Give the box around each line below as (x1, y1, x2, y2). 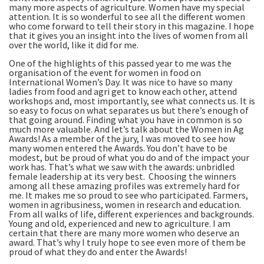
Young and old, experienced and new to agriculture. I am (9, 217, 230, 229)
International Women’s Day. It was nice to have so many (9, 75, 232, 88)
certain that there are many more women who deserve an (9, 226, 239, 239)
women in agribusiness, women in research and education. (9, 198, 241, 210)
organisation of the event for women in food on (9, 66, 201, 78)
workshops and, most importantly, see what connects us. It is (9, 94, 255, 107)
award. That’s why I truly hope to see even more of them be (9, 236, 246, 248)
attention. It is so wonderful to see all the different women (9, 10, 245, 22)
